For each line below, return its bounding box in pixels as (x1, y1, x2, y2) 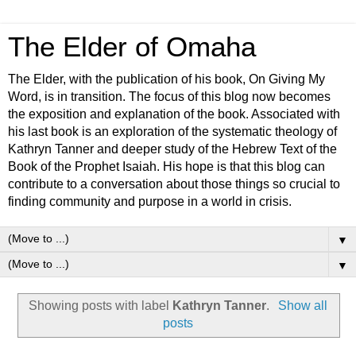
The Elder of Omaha (8, 32, 256, 62)
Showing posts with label (29, 298, 173, 312)
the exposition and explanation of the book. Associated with (8, 107, 340, 121)
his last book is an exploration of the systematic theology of (8, 125, 337, 138)
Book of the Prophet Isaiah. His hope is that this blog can (8, 160, 325, 173)
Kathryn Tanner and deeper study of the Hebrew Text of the (8, 142, 337, 156)
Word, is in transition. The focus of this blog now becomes (8, 90, 331, 103)
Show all (277, 298, 327, 312)
